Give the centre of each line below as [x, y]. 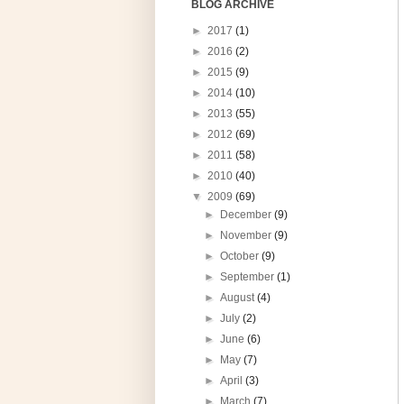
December [248, 215]
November [248, 236]
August [239, 298]
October [241, 257]
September [249, 277]
